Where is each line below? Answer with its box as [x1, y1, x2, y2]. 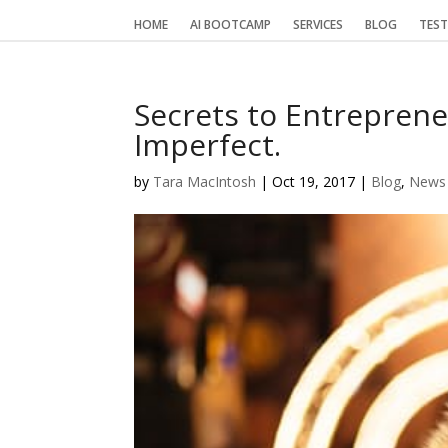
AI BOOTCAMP [190, 16, 272, 34]
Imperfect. [134, 124, 282, 166]
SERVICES [293, 16, 344, 34]
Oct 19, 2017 [272, 172, 356, 192]
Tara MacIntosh [153, 172, 257, 192]
